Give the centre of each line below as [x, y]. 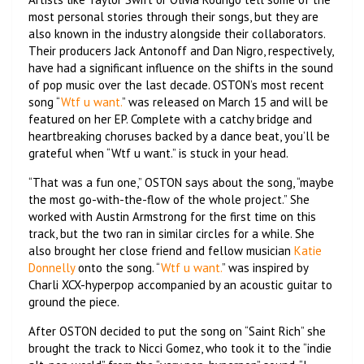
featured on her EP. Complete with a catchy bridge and [170, 119]
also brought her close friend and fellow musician [161, 250]
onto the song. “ [118, 267]
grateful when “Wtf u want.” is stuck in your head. [160, 153]
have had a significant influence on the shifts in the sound [181, 67]
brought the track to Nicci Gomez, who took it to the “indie [180, 348]
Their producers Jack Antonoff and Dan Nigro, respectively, [181, 50]
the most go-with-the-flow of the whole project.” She [169, 199]
